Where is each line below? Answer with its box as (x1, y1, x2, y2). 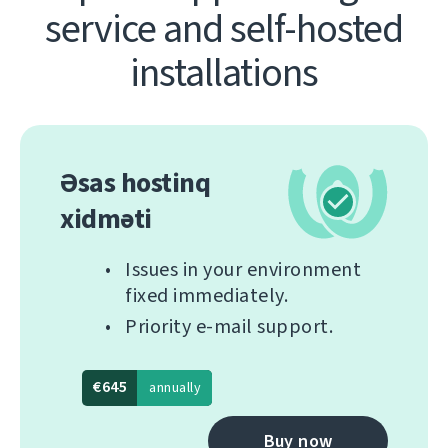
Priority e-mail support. (125, 313, 333, 340)
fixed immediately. (125, 282, 288, 309)
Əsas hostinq (60, 164, 210, 201)
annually (149, 378, 201, 397)
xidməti (60, 200, 152, 237)
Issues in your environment (125, 256, 361, 283)
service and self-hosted (45, 2, 403, 55)
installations (130, 46, 318, 99)
